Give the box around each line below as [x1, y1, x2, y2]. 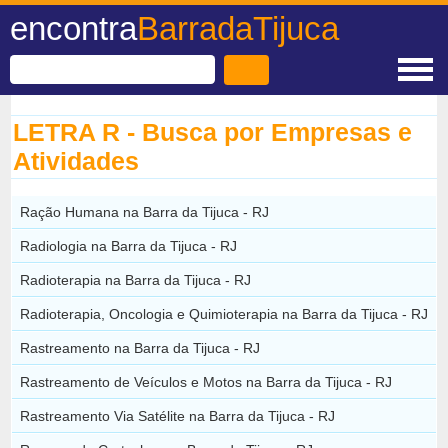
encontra [10, 10, 137, 47]
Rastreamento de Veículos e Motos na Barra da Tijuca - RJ [20, 373, 393, 390]
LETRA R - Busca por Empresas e [13, 118, 413, 146]
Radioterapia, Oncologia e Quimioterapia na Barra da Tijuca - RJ [20, 305, 429, 322]
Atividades [13, 147, 140, 175]
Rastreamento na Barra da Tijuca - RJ [20, 339, 261, 356]
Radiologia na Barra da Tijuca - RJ [20, 237, 238, 254]
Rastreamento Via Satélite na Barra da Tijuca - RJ [20, 407, 336, 424]
